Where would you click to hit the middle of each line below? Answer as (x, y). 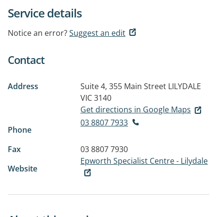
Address (23, 86)
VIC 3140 (96, 98)
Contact (26, 60)
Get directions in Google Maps (136, 109)
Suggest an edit (97, 33)
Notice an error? (38, 33)
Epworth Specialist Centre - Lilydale (144, 161)
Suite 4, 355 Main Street (123, 86)
